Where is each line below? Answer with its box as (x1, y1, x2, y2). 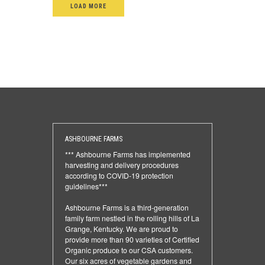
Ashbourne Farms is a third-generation (65, 202, 189, 212)
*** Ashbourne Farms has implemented (65, 148, 190, 159)
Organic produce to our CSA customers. (65, 244, 193, 255)
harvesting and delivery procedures (65, 159, 179, 170)
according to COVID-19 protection (65, 170, 173, 180)
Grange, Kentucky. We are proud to (65, 223, 178, 234)
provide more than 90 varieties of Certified (65, 234, 199, 244)
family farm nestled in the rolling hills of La (65, 212, 199, 223)
